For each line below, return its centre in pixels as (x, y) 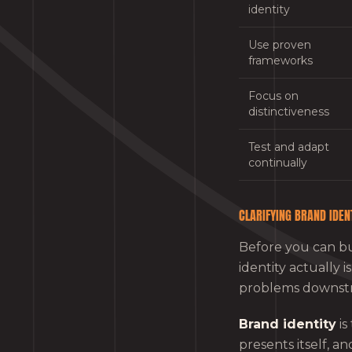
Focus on (273, 95)
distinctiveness (289, 111)
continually (278, 162)
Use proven (280, 44)
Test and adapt (289, 147)
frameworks (280, 60)
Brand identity (288, 324)
